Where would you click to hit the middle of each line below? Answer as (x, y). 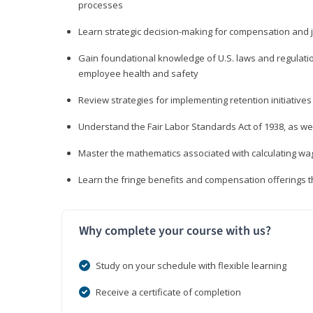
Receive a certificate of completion (168, 292)
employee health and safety (138, 74)
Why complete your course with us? (175, 231)
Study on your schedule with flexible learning (191, 266)
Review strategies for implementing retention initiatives (195, 100)
